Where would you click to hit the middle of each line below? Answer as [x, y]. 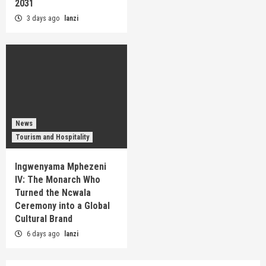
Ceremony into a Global [62, 206]
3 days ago [43, 19]
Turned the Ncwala [53, 193]
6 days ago [43, 234]
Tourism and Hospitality [52, 137]
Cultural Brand [44, 219]
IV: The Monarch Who [58, 180]
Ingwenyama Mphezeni [61, 167]
